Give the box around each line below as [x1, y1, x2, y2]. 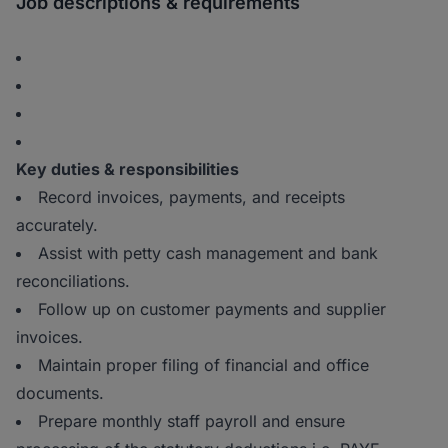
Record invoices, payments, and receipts [38, 187, 345, 208]
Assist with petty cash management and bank [38, 243, 378, 264]
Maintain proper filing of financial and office [38, 355, 369, 376]
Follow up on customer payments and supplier [38, 299, 386, 320]
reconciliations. [16, 271, 140, 292]
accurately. [16, 215, 108, 236]
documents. [16, 383, 114, 404]
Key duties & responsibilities [16, 159, 247, 180]
